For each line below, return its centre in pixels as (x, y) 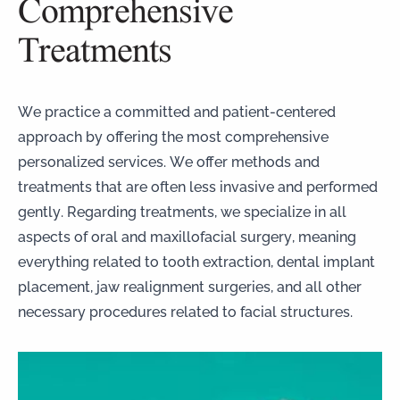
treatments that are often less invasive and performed (198, 185)
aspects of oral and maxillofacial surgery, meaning (187, 235)
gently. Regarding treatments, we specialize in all (182, 210)
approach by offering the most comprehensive (173, 135)
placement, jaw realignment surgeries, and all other (190, 285)
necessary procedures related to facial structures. (185, 310)
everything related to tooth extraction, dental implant (196, 260)
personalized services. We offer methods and (169, 160)
